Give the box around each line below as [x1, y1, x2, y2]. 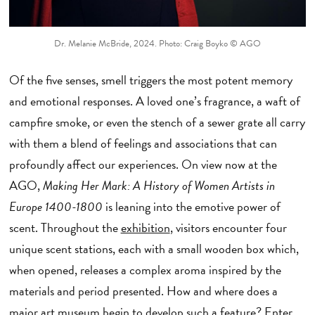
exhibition [120, 218, 170, 238]
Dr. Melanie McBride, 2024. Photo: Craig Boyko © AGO [54, 37, 261, 51]
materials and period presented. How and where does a [8, 281, 278, 301]
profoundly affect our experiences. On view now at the [8, 155, 277, 174]
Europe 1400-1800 [8, 197, 103, 217]
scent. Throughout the [8, 218, 121, 238]
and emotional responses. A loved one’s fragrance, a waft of [8, 91, 300, 111]
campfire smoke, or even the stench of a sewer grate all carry [8, 112, 305, 132]
